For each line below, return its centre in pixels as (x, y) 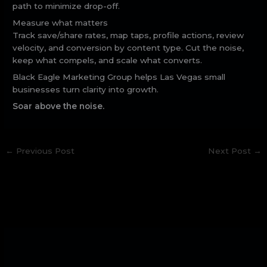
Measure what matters (60, 23)
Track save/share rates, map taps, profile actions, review (128, 35)
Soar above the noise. (59, 106)
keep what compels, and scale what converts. (108, 60)
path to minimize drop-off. (66, 6)
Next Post (230, 150)
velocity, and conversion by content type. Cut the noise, (128, 48)
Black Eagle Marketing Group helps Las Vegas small (119, 77)
